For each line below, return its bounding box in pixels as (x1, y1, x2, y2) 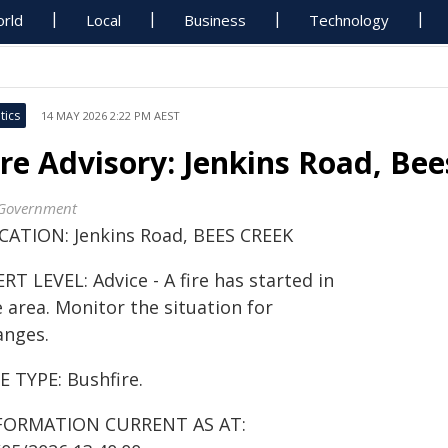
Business (184, 10, 247, 30)
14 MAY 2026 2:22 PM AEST (41, 108, 180, 123)
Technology (309, 10, 390, 30)
